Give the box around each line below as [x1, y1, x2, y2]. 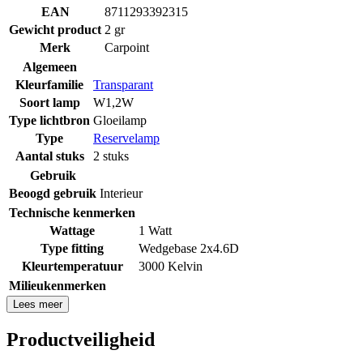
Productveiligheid [6, 328, 155, 350]
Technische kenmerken [9, 205, 135, 220]
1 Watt [139, 223, 172, 237]
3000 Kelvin [139, 258, 203, 273]
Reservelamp [93, 130, 160, 145]
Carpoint [105, 40, 149, 54]
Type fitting [41, 241, 104, 255]
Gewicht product [9, 22, 101, 36]
